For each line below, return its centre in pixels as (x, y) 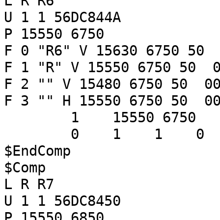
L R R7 (29, 184)
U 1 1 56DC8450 (62, 201)
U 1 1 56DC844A (62, 17)
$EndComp (37, 151)
